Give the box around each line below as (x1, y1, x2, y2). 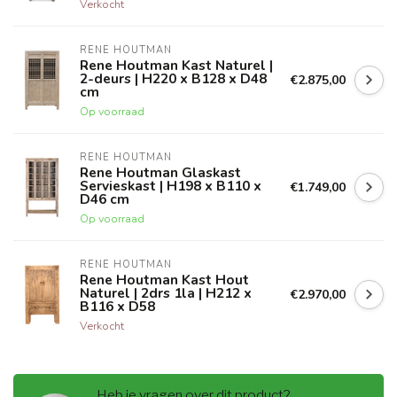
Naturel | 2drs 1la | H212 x (80, 284, 252, 303)
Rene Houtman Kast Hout (80, 270, 249, 290)
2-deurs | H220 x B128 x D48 (80, 69, 267, 89)
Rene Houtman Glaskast (80, 163, 241, 183)
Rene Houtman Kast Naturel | (80, 56, 273, 75)
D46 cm (80, 190, 129, 209)
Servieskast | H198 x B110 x (80, 176, 261, 196)
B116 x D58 (80, 297, 155, 316)
